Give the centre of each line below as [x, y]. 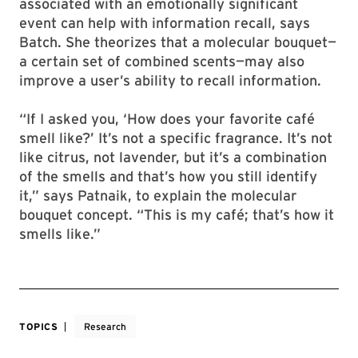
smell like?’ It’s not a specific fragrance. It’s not [176, 138]
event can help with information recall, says [165, 23]
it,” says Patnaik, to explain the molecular [158, 195]
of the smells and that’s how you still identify [168, 176]
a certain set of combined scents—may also [162, 61]
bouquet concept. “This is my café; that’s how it [177, 215]
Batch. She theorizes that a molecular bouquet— [178, 42]
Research [105, 326]
